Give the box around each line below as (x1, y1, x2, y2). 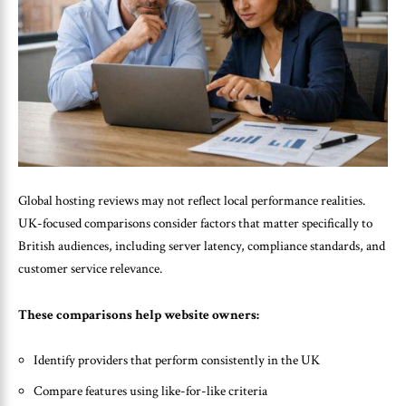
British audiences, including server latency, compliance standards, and (18, 237, 385, 255)
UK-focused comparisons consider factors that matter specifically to (18, 215, 372, 232)
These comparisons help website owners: (18, 305, 259, 324)
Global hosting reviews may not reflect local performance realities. (18, 192, 365, 209)
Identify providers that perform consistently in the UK (34, 352, 320, 369)
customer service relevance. (18, 260, 162, 277)
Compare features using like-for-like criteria (34, 382, 267, 400)
